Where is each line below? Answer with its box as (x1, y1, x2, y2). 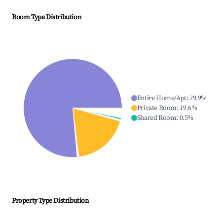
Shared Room (137, 113, 177, 123)
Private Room (137, 104, 177, 113)
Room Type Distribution (12, 13, 81, 22)
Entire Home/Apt (137, 94, 186, 103)
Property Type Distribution (12, 196, 89, 206)
